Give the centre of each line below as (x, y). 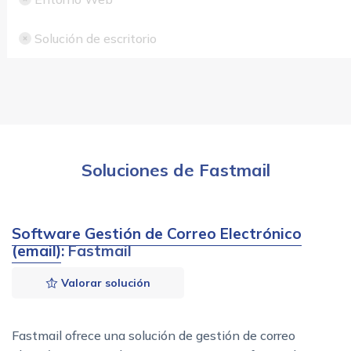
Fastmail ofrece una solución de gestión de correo (154, 336)
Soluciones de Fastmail (175, 170)
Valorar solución (104, 283)
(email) (36, 251)
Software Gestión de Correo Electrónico (157, 234)
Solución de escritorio (94, 39)
